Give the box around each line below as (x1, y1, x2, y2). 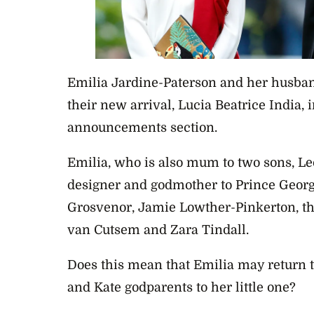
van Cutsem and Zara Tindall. (67, 223, 249, 238)
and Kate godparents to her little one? (67, 280, 296, 295)
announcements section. (67, 121, 217, 135)
